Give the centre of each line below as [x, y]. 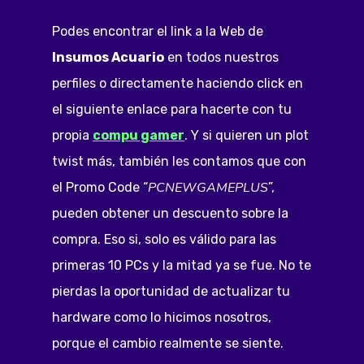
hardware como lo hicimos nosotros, [162, 317]
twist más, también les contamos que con [180, 161]
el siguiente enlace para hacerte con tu [172, 109]
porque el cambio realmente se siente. [170, 343]
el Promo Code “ [100, 187]
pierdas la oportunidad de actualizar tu [171, 291]
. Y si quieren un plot [247, 135]
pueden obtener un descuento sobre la [171, 213]
